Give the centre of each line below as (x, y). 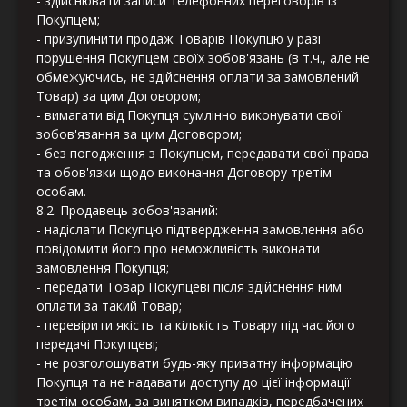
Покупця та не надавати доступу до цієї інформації (194, 382)
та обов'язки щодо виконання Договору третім (184, 173)
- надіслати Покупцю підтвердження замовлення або (200, 230)
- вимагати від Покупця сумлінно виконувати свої (189, 115)
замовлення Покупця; (103, 268)
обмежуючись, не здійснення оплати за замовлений (198, 77)
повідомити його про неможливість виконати (178, 249)
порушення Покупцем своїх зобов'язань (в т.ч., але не (203, 58)
